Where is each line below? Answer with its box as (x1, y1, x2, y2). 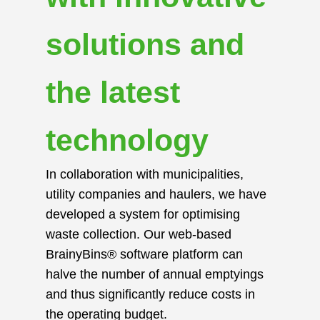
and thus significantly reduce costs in (46, 287, 255, 302)
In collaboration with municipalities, (46, 167, 244, 182)
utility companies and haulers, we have (46, 187, 266, 202)
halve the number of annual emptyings (46, 267, 264, 282)
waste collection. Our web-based (46, 227, 231, 242)
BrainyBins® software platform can (46, 247, 243, 262)
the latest (46, 75, 180, 110)
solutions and (46, 27, 244, 62)
